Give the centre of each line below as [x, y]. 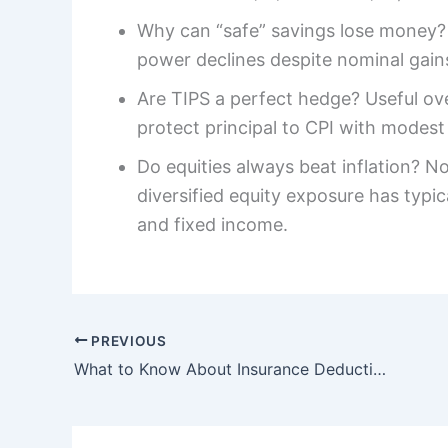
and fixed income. [212, 224]
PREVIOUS [127, 340]
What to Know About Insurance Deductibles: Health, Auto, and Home [379, 369]
